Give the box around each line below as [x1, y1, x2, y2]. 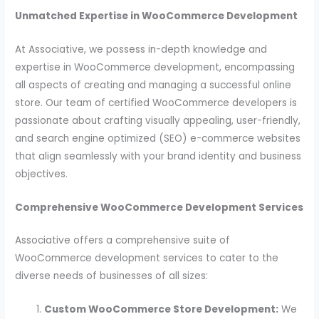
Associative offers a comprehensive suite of [15, 234, 231, 248]
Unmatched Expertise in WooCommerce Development [15, 9, 298, 23]
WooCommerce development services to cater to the [15, 251, 279, 266]
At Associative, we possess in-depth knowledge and [15, 42, 268, 56]
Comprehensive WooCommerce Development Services [15, 200, 304, 214]
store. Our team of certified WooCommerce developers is [15, 95, 298, 110]
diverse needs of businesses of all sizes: [15, 269, 209, 283]
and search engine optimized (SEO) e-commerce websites [15, 131, 301, 145]
